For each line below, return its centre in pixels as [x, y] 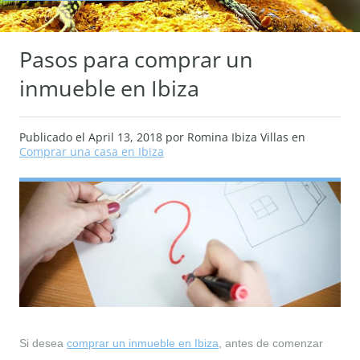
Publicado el [54, 137]
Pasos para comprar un [136, 59]
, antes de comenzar [271, 343]
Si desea [43, 343]
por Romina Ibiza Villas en [235, 137]
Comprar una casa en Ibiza [92, 151]
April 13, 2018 [127, 137]
